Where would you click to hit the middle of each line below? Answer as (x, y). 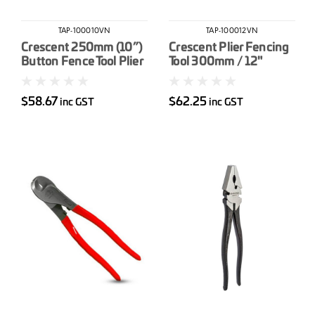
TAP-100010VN (84, 32)
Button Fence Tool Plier (82, 62)
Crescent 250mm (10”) (82, 48)
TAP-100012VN (232, 32)
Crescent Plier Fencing (229, 48)
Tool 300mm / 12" (216, 62)
